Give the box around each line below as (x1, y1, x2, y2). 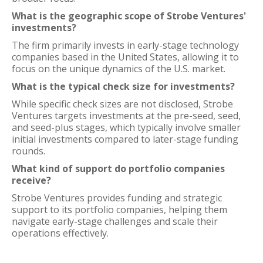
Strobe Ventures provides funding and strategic (12, 191, 222, 204)
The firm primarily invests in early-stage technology (12, 39, 239, 52)
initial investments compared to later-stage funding (12, 133, 238, 146)
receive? (12, 174, 51, 187)
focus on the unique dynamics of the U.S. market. (12, 62, 225, 75)
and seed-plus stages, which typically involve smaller (12, 121, 241, 134)
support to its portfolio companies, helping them (12, 203, 227, 216)
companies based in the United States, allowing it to (12, 50, 239, 63)
